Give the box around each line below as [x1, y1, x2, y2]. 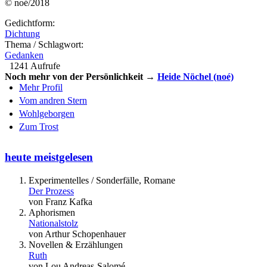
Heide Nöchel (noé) [157, 72, 234, 82]
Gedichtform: [5, 18, 57, 29]
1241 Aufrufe [10, 61, 60, 72]
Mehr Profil [19, 82, 63, 93]
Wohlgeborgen [19, 108, 74, 119]
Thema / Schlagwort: [5, 39, 86, 50]
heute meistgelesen [5, 150, 93, 163]
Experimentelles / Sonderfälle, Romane [29, 175, 175, 185]
